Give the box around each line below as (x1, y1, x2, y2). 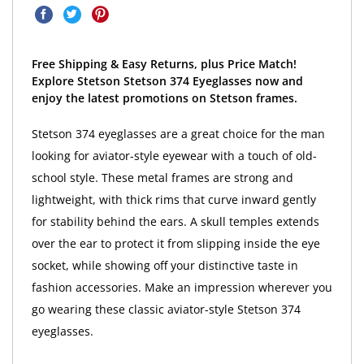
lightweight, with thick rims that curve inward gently (31, 191, 316, 207)
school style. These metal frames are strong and (31, 169, 293, 185)
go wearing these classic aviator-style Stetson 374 (31, 301, 301, 317)
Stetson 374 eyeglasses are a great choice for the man (31, 125, 325, 141)
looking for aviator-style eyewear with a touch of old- (31, 147, 317, 163)
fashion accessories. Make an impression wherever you (31, 279, 332, 295)
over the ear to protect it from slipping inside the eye (31, 235, 320, 251)
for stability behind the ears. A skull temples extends (31, 213, 319, 229)
